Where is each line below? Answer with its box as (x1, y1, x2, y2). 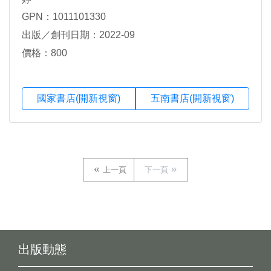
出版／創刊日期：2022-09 (22, 30, 135, 41)
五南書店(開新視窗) (151, 93, 234, 104)
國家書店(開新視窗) (37, 93, 120, 104)
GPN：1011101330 (22, 11, 106, 22)
